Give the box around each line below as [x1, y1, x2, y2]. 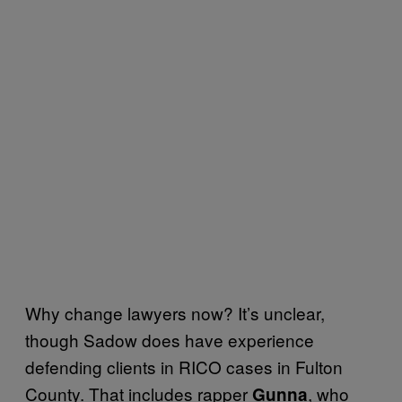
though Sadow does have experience [25, 327, 314, 352]
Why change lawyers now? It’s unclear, [25, 300, 325, 325]
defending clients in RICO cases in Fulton [25, 354, 343, 379]
